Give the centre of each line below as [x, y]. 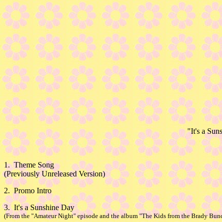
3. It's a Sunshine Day [39, 207]
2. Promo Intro [28, 191]
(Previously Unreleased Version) [55, 174]
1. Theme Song [29, 165]
